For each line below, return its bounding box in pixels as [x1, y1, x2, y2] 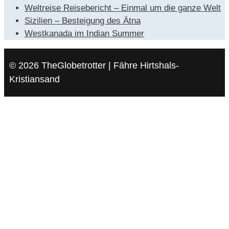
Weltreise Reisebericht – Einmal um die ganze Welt [25, 3, 221, 13]
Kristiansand [9, 74, 60, 85]
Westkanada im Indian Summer [25, 29, 144, 39]
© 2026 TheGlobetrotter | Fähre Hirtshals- [9, 60, 179, 71]
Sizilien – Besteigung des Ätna [25, 16, 141, 26]
